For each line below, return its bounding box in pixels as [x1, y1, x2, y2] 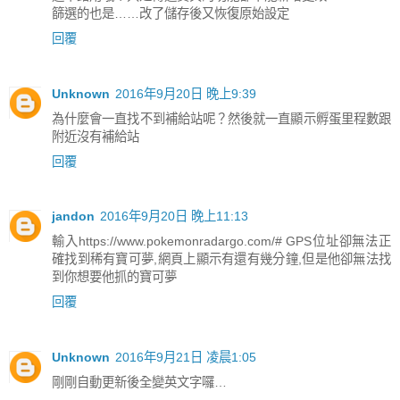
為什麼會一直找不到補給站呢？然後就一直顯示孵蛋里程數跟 [52, 111, 391, 126]
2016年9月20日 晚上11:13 [100, 209, 248, 224]
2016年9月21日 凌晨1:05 [115, 350, 256, 365]
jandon [52, 209, 95, 224]
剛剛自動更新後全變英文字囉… [52, 375, 227, 390]
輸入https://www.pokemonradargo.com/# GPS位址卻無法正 [52, 234, 391, 249]
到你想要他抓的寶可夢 [52, 270, 177, 285]
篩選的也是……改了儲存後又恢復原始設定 [52, 5, 289, 21]
